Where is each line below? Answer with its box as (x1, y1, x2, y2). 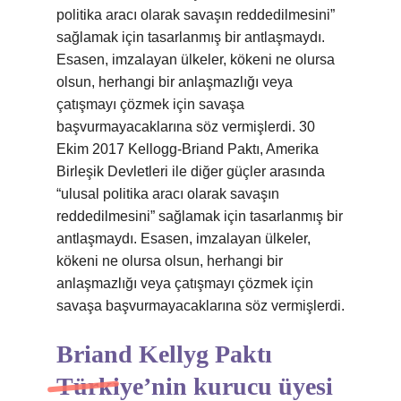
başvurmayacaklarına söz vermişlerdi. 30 (56, 119, 315, 134)
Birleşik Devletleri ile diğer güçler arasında (56, 164, 325, 179)
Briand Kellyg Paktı (56, 340, 272, 368)
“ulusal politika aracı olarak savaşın (56, 186, 279, 201)
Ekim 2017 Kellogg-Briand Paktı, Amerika (56, 141, 319, 157)
